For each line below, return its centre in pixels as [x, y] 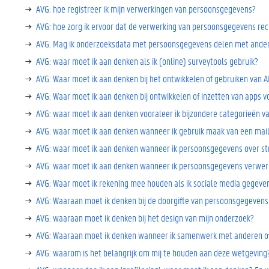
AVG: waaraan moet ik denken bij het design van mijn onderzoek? [145, 218]
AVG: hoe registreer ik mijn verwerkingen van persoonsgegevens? [146, 9]
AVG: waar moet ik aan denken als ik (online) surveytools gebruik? [147, 61]
